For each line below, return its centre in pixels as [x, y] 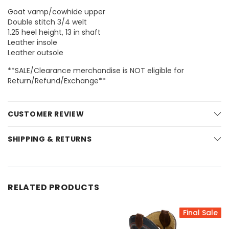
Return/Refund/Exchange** [57, 81]
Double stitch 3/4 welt [47, 22]
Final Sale [200, 213]
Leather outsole [36, 53]
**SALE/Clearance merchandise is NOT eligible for [96, 71]
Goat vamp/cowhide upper [56, 12]
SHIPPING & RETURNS [50, 139]
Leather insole [32, 43]
